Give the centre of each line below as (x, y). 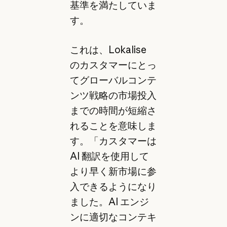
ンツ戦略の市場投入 (113, 96)
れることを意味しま (113, 126)
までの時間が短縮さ (113, 111)
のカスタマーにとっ (113, 65)
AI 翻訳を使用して (109, 156)
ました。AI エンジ (109, 202)
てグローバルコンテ (113, 80)
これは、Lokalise (108, 50)
